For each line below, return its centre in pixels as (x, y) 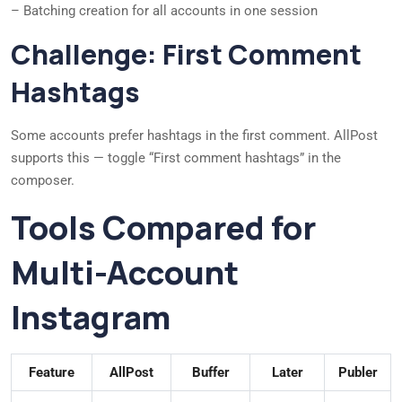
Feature (52, 373)
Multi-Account (125, 273)
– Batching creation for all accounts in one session (164, 11)
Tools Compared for (163, 228)
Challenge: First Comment (186, 55)
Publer (358, 373)
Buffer (210, 373)
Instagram (91, 318)
